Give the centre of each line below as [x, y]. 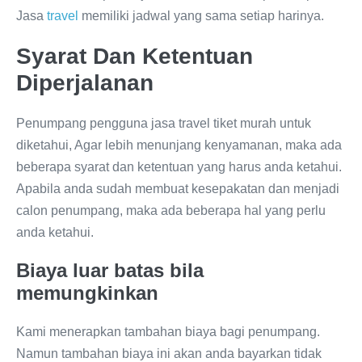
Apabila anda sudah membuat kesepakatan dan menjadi [178, 189]
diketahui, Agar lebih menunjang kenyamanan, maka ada [179, 145]
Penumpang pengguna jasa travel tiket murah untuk [164, 124]
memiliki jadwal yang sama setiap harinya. [201, 16]
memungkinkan [87, 293]
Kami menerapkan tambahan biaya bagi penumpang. [168, 332]
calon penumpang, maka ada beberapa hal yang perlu [171, 211]
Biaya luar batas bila [110, 271]
